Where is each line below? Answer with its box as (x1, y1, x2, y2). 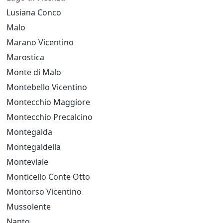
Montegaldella (6, 141, 61, 152)
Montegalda (6, 126, 52, 137)
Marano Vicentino (6, 37, 74, 48)
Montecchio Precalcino (6, 111, 93, 122)
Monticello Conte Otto (6, 171, 90, 182)
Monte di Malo (6, 67, 61, 78)
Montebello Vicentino (6, 82, 87, 93)
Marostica (6, 52, 44, 63)
